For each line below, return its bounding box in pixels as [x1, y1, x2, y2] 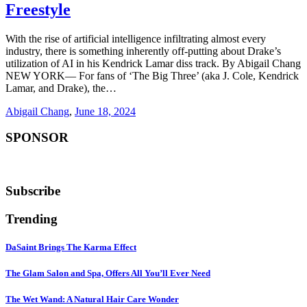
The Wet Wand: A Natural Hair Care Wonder [5, 294, 179, 305]
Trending [5, 211, 58, 226]
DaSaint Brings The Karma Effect [5, 241, 136, 252]
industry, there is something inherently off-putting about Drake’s [5, 45, 281, 57]
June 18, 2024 [75, 105, 136, 117]
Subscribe [5, 183, 60, 198]
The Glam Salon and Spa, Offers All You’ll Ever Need [5, 267, 210, 278]
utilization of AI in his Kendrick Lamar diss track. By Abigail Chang [5, 57, 301, 69]
